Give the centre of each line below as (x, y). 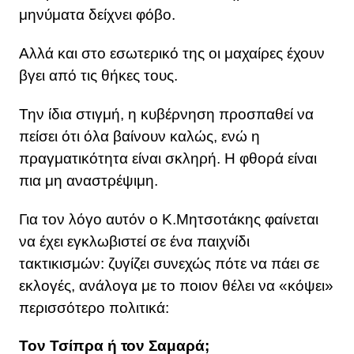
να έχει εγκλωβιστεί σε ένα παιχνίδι (134, 241)
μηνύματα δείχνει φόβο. (97, 15)
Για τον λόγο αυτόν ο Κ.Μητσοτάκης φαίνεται (169, 219)
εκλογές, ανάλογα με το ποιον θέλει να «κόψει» (176, 285)
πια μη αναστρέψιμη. (88, 180)
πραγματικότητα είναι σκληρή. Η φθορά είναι (168, 158)
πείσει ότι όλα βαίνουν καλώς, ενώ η (139, 136)
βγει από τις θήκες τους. (98, 76)
